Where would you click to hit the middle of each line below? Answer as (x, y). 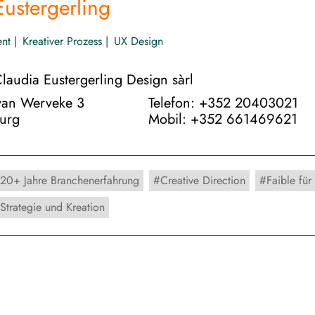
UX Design (139, 41)
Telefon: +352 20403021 (223, 103)
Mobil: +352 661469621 (223, 119)
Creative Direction (203, 180)
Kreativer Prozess (62, 41)
